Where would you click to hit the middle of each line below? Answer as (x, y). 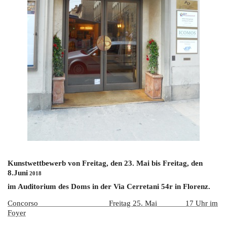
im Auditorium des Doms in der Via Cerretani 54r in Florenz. (109, 186)
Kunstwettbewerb (37, 163)
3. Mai (139, 163)
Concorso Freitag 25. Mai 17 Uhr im (113, 203)
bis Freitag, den (177, 163)
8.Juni (18, 173)
